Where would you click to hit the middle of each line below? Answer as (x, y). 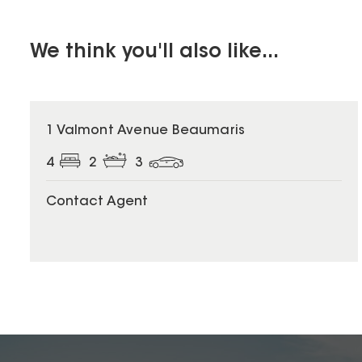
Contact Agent (97, 202)
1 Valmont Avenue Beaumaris (146, 130)
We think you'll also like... (154, 52)
